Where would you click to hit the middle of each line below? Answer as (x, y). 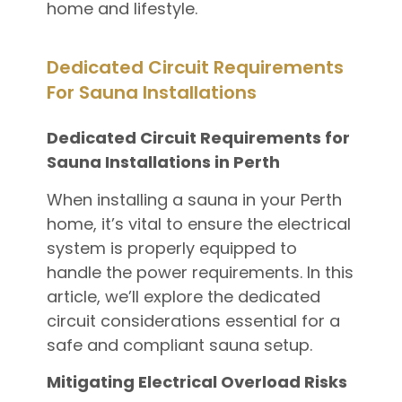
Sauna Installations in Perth (163, 162)
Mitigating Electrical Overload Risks (197, 382)
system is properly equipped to (171, 248)
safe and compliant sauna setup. (179, 345)
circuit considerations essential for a (193, 320)
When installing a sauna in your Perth (194, 199)
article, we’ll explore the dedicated (183, 296)
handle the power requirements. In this (200, 272)
